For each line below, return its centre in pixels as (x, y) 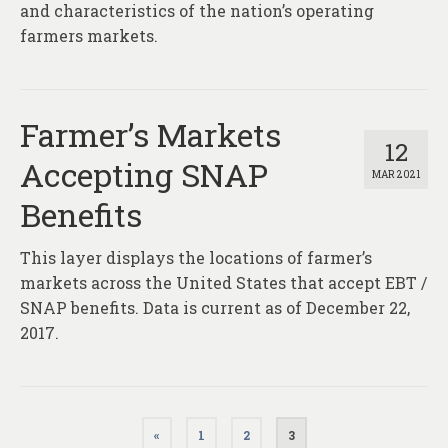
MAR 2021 (396, 175)
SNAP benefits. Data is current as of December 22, (215, 308)
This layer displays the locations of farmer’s (196, 258)
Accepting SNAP (144, 175)
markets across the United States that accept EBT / (223, 283)
